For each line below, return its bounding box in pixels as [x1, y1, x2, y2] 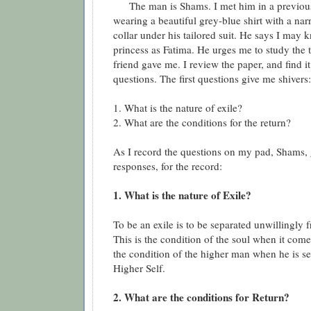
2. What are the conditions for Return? [113, 289, 289, 305]
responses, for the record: [113, 159, 222, 174]
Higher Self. [113, 261, 165, 276]
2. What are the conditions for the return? [113, 115, 291, 130]
